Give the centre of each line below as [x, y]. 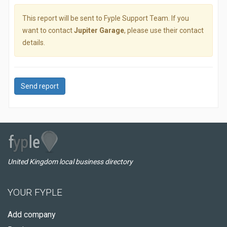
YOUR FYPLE [35, 192]
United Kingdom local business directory [70, 162]
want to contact [48, 30]
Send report [40, 86]
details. [34, 43]
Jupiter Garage [99, 30]
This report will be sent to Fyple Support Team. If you [106, 18]
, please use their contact [164, 30]
